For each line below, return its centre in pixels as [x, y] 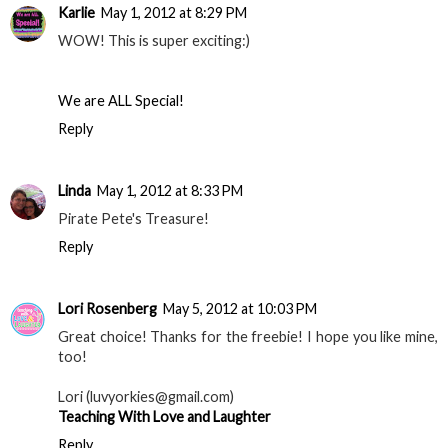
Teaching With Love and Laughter [164, 417]
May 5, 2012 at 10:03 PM [240, 309]
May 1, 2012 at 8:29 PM [174, 13]
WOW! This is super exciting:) [154, 41]
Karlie [76, 13]
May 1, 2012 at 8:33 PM [170, 191]
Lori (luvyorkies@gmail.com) [146, 397]
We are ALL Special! [121, 101]
